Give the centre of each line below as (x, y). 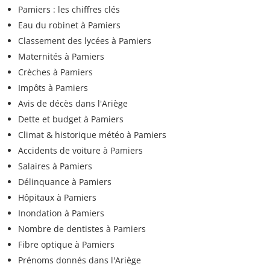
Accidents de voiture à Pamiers (80, 151)
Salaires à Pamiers (55, 166)
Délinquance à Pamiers (65, 182)
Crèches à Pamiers (55, 72)
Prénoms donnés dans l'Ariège (80, 260)
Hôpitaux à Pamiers (57, 198)
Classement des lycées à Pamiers (85, 41)
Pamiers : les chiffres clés (69, 10)
